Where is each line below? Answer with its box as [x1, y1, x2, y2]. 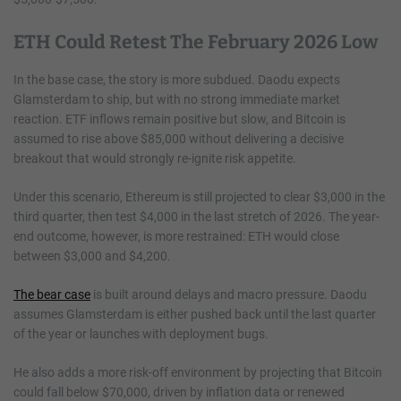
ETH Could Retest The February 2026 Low [13, 30, 378, 54]
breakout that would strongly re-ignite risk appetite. [13, 150, 299, 166]
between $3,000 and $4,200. [13, 248, 174, 263]
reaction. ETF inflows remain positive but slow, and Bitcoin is [13, 111, 346, 126]
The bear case [13, 286, 90, 302]
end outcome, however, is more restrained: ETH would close [13, 228, 339, 243]
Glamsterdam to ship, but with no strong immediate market [13, 91, 340, 107]
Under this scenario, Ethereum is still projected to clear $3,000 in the [13, 189, 385, 204]
